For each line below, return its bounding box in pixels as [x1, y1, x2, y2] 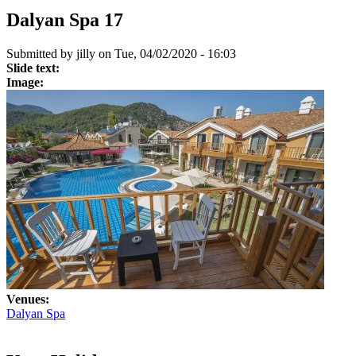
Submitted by [6, 46, 76, 60]
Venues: [6, 292, 52, 306]
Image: [6, 75, 47, 89]
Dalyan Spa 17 [6, 9, 123, 30]
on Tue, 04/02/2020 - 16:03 [95, 46, 236, 60]
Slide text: [6, 60, 63, 75]
